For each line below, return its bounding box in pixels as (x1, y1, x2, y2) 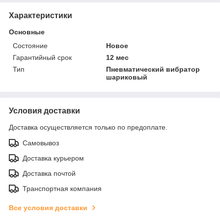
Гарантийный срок (13, 53, 72, 61)
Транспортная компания (23, 184, 102, 192)
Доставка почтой (23, 169, 76, 177)
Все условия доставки (9, 203, 87, 212)
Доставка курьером (23, 154, 84, 162)
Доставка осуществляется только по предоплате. (9, 123, 167, 131)
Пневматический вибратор (106, 65, 200, 73)
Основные (9, 27, 45, 36)
